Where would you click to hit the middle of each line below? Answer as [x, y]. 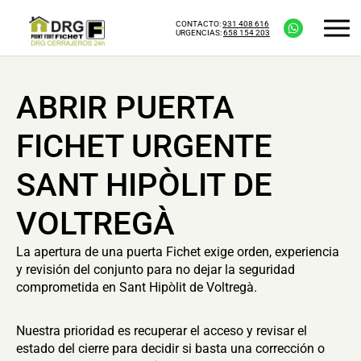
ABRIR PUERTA [125, 108]
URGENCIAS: [199, 32]
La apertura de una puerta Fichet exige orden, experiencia [178, 252]
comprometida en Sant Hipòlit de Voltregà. [137, 287]
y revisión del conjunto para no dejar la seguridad [156, 270]
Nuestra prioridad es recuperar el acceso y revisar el [162, 331]
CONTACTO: [199, 23]
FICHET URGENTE [144, 146]
